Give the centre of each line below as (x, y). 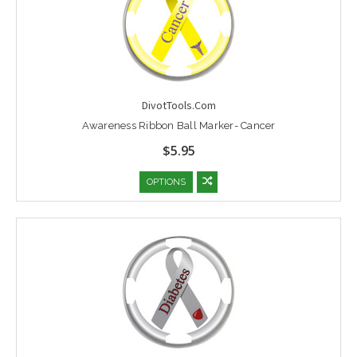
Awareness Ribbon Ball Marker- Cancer (178, 125)
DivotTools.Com (178, 105)
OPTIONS (166, 182)
